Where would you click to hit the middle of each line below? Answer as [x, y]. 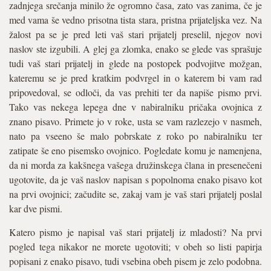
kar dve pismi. [36, 208]
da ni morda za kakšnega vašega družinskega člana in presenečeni [135, 165]
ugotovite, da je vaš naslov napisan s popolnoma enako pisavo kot [135, 179]
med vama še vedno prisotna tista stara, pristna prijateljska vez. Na [135, 20]
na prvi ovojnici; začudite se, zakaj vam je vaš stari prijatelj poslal [135, 194]
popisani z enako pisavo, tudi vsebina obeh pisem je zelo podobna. [135, 261]
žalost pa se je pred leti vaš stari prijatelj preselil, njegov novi [135, 34]
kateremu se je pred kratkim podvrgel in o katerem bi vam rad [135, 78]
